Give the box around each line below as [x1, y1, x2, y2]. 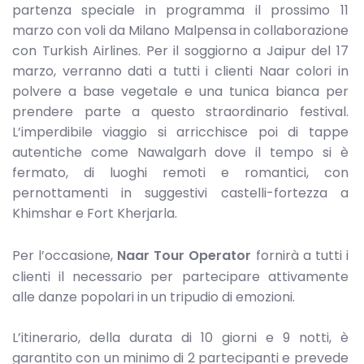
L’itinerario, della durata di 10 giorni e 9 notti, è [12, 328, 349, 348]
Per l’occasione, [12, 245, 118, 265]
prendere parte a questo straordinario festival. [12, 102, 349, 122]
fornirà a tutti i [251, 245, 349, 265]
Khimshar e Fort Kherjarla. [12, 204, 177, 223]
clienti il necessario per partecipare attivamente [12, 266, 349, 286]
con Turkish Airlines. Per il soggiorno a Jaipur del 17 [12, 41, 349, 61]
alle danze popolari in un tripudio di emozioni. [12, 287, 295, 306]
